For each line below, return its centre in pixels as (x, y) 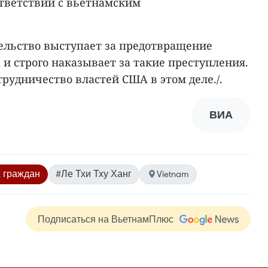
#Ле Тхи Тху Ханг (94, 173)
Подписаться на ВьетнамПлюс (106, 219)
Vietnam (173, 173)
